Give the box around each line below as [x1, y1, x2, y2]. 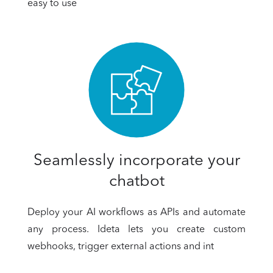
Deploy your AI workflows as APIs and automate [27, 208, 246, 218]
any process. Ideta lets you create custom [27, 225, 246, 235]
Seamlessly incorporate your [33, 153, 240, 169]
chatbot [108, 174, 165, 190]
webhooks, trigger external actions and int [27, 242, 214, 252]
